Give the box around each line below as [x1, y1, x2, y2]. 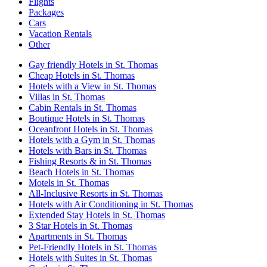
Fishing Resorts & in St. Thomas [29, 156, 151, 166]
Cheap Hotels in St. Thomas [29, 70, 135, 80]
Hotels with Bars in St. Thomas [29, 145, 147, 156]
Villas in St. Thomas [29, 91, 105, 102]
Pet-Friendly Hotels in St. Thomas [29, 241, 157, 252]
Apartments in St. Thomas [29, 231, 127, 241]
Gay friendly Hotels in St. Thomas [29, 59, 158, 70]
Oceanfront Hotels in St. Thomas [29, 123, 153, 134]
